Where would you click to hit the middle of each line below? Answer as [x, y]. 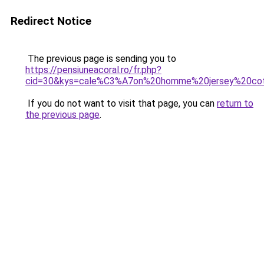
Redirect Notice [51, 21]
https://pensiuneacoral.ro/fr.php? [93, 70]
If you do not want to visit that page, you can [121, 103]
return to [235, 103]
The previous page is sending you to [101, 59]
